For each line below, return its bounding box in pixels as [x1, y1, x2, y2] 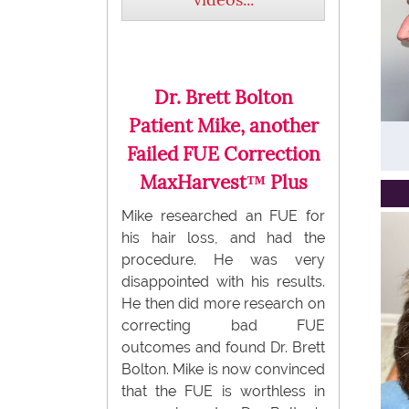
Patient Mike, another [128, 112, 319, 138]
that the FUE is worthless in [121, 382, 325, 400]
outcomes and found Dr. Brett [121, 338, 325, 356]
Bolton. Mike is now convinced [121, 360, 325, 378]
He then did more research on [121, 294, 325, 312]
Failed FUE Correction [126, 141, 320, 166]
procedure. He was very [121, 250, 325, 268]
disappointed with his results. [121, 272, 325, 290]
